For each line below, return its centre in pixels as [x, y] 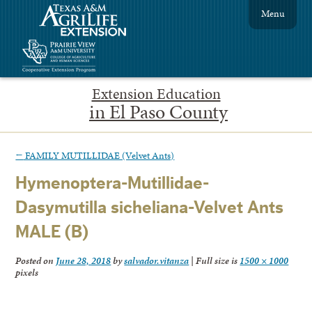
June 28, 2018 [84, 261]
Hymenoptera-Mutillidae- [112, 184]
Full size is [217, 261]
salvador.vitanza [157, 261]
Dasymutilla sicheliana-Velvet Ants [150, 208]
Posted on [36, 261]
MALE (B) [52, 233]
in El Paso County [158, 111]
